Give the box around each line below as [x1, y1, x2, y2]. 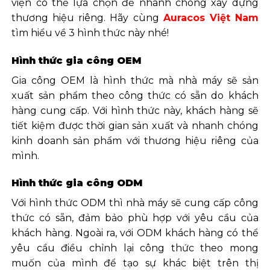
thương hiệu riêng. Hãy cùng [11, 11, 163, 24]
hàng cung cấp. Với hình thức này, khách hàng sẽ [11, 104, 259, 116]
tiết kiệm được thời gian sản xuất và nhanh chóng [11, 119, 259, 131]
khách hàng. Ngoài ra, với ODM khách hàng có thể [11, 227, 259, 239]
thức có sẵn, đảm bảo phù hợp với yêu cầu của [11, 212, 259, 224]
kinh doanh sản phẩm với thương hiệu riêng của [11, 134, 259, 146]
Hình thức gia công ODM [11, 177, 143, 189]
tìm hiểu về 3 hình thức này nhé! [11, 27, 169, 39]
